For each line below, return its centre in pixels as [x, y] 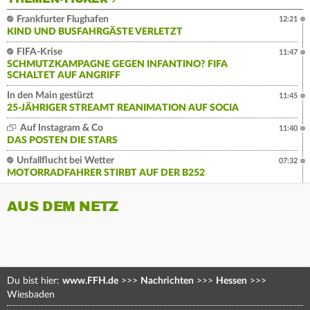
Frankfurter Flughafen [62, 19]
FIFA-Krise [38, 52]
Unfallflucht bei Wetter [64, 160]
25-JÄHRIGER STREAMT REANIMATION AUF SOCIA [123, 108]
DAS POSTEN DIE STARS [62, 140]
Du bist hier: [35, 281]
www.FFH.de [90, 281]
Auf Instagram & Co [61, 128]
